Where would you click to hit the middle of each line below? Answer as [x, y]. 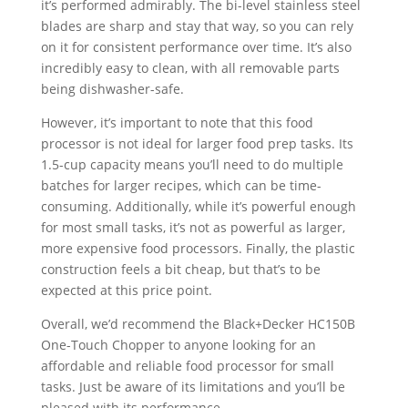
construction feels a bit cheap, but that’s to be [180, 269]
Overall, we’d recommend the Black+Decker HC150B [198, 323]
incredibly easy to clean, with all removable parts [190, 67]
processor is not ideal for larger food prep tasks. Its [197, 143]
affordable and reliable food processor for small [187, 365]
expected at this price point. [126, 290]
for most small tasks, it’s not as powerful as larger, [193, 227]
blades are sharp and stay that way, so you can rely [197, 25]
